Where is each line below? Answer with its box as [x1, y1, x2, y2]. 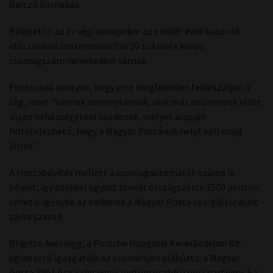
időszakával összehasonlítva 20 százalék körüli [9, 40, 204, 52]
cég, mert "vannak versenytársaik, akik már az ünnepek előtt [9, 96, 261, 108]
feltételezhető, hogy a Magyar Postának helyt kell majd [9, 125, 242, 137]
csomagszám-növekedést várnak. [9, 54, 148, 66]
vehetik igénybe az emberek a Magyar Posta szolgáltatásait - [9, 196, 264, 208]
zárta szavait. [9, 210, 65, 222]
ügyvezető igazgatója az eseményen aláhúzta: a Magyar [9, 252, 240, 264]
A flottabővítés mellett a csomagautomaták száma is [9, 166, 234, 179]
